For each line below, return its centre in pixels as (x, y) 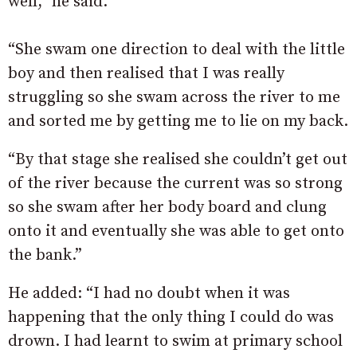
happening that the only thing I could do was (171, 317)
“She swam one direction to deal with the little (177, 49)
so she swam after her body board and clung (167, 207)
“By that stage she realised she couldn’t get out (178, 159)
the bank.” (45, 255)
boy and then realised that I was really (146, 73)
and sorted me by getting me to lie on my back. (178, 121)
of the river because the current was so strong (175, 183)
